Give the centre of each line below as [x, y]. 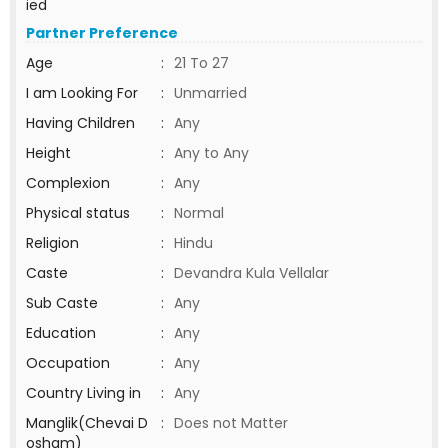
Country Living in [83, 393]
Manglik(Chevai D [87, 423]
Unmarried [210, 93]
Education [61, 333]
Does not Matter [231, 423]
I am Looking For [82, 93]
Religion [52, 243]
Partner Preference [102, 33]
